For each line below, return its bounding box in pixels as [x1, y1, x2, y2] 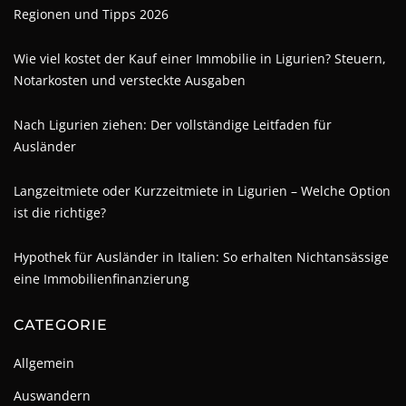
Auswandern [14, 386, 91, 404]
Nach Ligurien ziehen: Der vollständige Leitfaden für [14, 115, 332, 133]
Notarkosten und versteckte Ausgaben [14, 71, 246, 89]
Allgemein [14, 353, 74, 372]
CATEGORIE [14, 315, 108, 333]
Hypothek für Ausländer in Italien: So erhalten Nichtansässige [14, 247, 389, 266]
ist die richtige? [14, 203, 106, 221]
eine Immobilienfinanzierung [14, 269, 189, 287]
